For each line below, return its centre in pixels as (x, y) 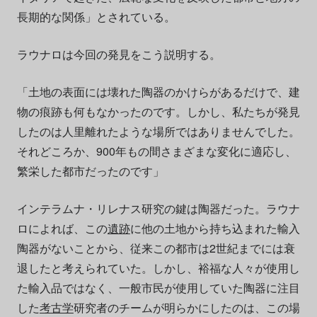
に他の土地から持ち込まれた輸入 (215, 228)
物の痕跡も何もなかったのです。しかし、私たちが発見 (158, 111)
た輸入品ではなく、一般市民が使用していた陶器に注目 (158, 287)
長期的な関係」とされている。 (96, 16)
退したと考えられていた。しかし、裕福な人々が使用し (158, 267)
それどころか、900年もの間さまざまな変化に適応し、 (156, 151)
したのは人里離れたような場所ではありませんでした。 (158, 131)
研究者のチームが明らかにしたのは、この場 (186, 307)
